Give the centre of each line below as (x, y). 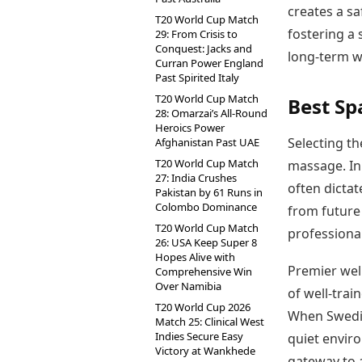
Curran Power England (209, 63)
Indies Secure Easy (199, 336)
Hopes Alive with (195, 257)
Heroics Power (190, 128)
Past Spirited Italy (197, 78)
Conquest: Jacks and (204, 48)
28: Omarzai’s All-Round (211, 113)
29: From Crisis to (196, 34)
